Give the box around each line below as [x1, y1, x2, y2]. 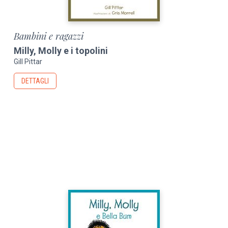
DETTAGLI [21, 77, 49, 85]
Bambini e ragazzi [14, 30, 84, 42]
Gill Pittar [14, 58, 43, 66]
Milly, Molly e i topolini [14, 45, 108, 56]
